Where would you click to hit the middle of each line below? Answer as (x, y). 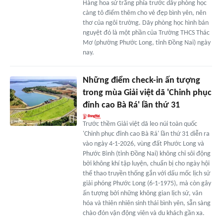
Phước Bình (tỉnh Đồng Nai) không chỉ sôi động (146, 154)
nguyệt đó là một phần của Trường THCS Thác (146, 33)
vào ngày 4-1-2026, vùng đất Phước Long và (143, 144)
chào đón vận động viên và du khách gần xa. (143, 213)
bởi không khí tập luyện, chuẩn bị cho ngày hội (146, 164)
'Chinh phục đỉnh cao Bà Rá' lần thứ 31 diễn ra (146, 134)
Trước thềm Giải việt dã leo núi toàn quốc (140, 124)
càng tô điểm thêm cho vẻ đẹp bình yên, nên (144, 13)
